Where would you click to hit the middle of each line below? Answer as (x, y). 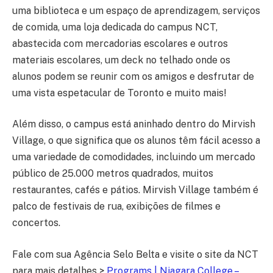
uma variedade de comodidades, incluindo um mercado (134, 157)
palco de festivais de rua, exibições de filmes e (116, 207)
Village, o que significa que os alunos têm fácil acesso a (136, 141)
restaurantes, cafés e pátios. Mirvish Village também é (135, 190)
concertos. (36, 223)
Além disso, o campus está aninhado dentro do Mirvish (134, 124)
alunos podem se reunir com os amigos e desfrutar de (133, 76)
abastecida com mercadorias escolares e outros (120, 43)
